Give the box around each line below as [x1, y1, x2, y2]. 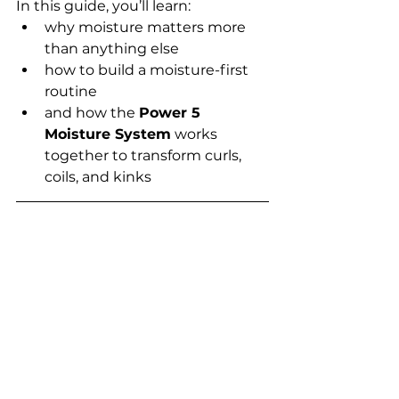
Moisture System [45, 125, 171, 142]
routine [45, 82, 97, 100]
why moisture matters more [45, 18, 249, 36]
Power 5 [139, 103, 205, 121]
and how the [45, 103, 139, 121]
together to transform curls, [45, 146, 245, 164]
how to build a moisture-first [45, 61, 252, 78]
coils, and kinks [45, 167, 151, 185]
